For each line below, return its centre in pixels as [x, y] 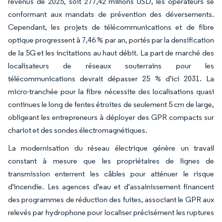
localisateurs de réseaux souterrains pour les [111, 65]
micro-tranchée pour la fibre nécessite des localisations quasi [111, 91]
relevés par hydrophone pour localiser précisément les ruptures [111, 212]
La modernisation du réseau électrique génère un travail [111, 148]
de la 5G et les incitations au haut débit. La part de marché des [111, 53]
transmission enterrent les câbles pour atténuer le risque [111, 173]
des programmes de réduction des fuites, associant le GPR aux [111, 199]
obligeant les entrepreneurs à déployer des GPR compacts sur [111, 117]
